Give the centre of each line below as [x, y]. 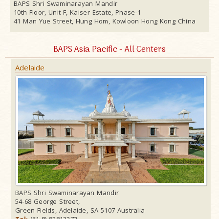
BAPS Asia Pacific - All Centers [109, 50]
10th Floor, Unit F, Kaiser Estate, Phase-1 [77, 12]
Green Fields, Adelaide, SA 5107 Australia [80, 210]
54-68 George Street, [48, 202]
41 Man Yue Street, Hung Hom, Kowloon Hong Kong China [105, 21]
